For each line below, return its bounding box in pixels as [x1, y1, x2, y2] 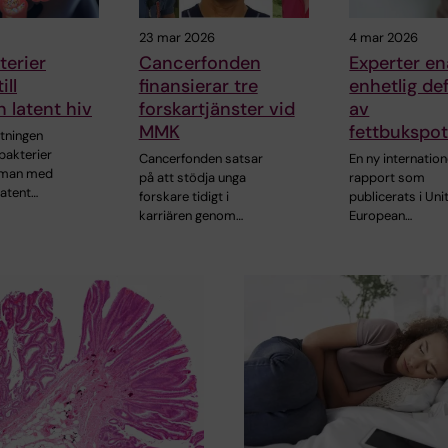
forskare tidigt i [138, 188, 229, 206]
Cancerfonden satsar [138, 150, 263, 168]
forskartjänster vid [138, 97, 295, 122]
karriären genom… [138, 207, 243, 225]
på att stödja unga [138, 169, 246, 187]
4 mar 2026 [349, 29, 419, 47]
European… [349, 207, 413, 225]
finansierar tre [138, 74, 258, 99]
